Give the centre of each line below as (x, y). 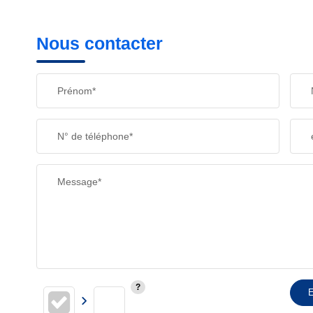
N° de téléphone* (95, 136)
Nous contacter (100, 43)
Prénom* (77, 91)
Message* (79, 182)
